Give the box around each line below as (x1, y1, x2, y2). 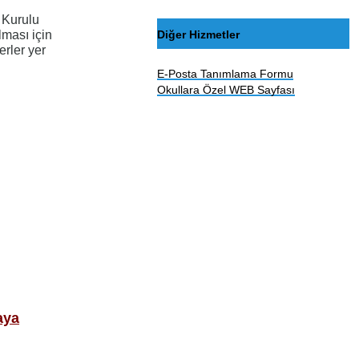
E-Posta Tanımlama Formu (157, 67, 294, 81)
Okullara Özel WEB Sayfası (157, 83, 296, 97)
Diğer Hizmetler (157, 27, 240, 41)
